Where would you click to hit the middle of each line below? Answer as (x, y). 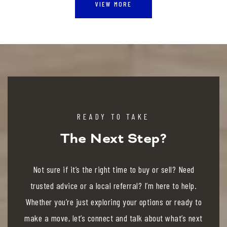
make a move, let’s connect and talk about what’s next (113, 218)
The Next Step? (113, 138)
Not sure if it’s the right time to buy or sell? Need (113, 169)
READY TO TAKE (113, 116)
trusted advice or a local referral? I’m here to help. (113, 185)
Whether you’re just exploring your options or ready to (113, 201)
